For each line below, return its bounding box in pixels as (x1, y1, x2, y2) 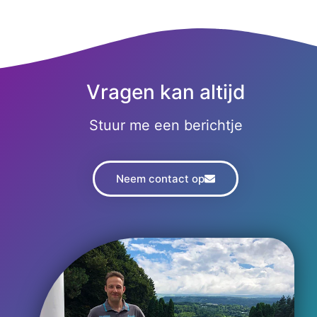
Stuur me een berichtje (88, 117, 243, 134)
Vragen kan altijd (86, 80, 246, 105)
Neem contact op (116, 172, 204, 186)
